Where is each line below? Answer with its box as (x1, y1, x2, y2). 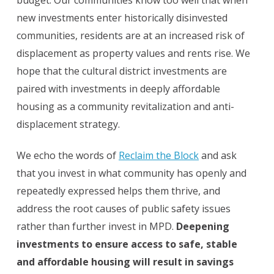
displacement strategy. (17, 117, 120, 131)
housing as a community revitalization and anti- (17, 100, 234, 114)
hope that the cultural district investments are (17, 64, 227, 78)
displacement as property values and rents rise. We (17, 46, 250, 61)
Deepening (176, 220, 229, 234)
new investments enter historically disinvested (17, 11, 228, 25)
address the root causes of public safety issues (17, 202, 231, 216)
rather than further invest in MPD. (17, 220, 176, 234)
